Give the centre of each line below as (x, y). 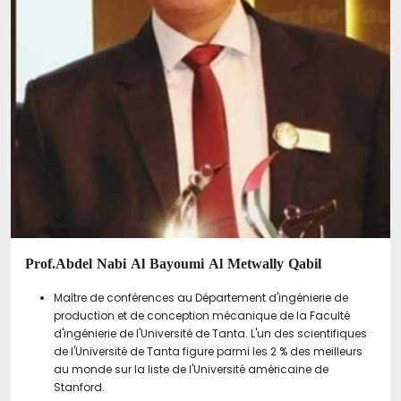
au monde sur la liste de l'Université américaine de (191, 369)
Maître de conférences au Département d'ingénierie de (201, 297)
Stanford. (79, 387)
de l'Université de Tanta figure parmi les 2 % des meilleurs (208, 351)
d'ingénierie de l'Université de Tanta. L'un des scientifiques (210, 333)
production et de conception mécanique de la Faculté (202, 315)
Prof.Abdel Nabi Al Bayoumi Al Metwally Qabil (173, 263)
